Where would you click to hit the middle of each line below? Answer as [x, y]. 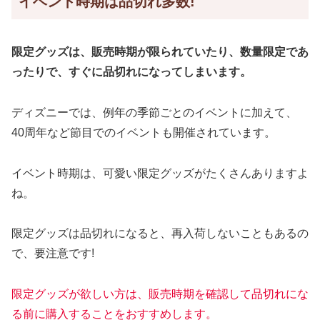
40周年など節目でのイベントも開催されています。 [144, 132]
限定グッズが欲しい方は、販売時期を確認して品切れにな [160, 294]
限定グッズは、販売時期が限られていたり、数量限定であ [160, 52]
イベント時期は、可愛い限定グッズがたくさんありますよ [160, 173]
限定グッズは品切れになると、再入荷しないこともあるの [160, 234]
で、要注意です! [53, 254]
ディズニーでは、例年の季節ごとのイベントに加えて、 [154, 112]
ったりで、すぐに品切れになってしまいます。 [131, 72]
